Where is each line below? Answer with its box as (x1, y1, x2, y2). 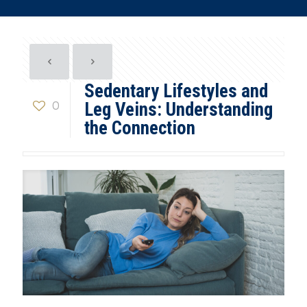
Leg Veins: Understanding (84, 99, 273, 121)
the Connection (84, 117, 195, 139)
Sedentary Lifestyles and (84, 80, 268, 102)
